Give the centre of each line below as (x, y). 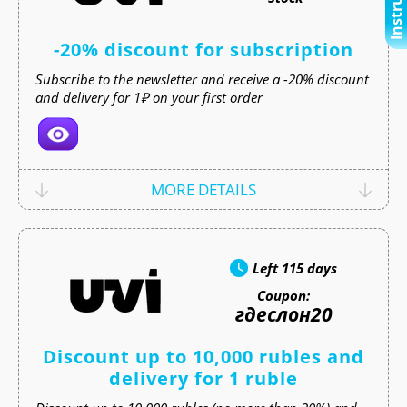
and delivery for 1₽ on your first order (149, 97)
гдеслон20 (283, 314)
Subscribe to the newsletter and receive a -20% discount (202, 79)
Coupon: (283, 295)
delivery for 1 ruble (203, 378)
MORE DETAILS (203, 189)
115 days (309, 268)
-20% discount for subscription (203, 50)
